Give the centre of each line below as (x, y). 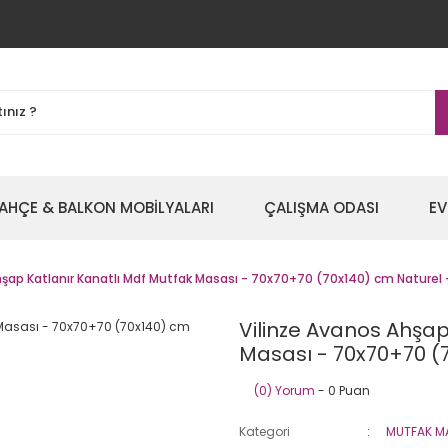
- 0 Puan (342, 390)
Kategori (264, 431)
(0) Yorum (284, 390)
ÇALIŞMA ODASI (321, 207)
